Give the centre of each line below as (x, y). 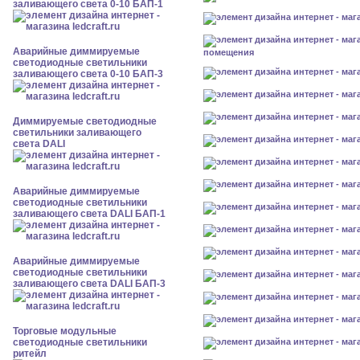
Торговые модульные (65, 331)
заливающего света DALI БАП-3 (89, 284)
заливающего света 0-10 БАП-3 (88, 74)
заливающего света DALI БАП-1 (89, 214)
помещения (229, 52)
